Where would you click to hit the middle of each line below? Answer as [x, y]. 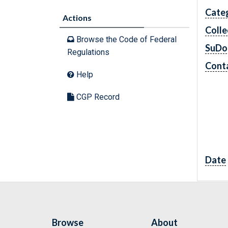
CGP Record [97, 97]
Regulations [88, 52]
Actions [77, 18]
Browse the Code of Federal [125, 39]
